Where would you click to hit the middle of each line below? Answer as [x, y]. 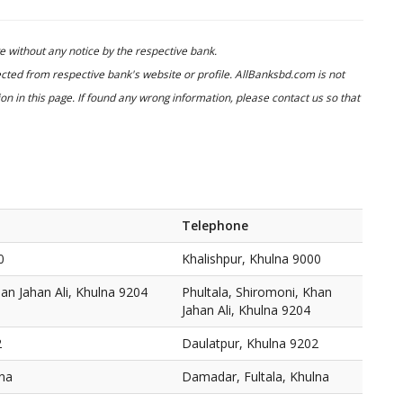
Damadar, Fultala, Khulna [255, 376]
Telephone [215, 225]
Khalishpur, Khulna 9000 [251, 259]
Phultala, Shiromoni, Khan [257, 292]
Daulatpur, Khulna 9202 [250, 343]
